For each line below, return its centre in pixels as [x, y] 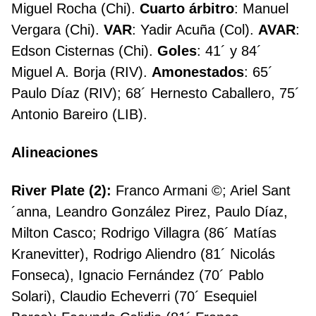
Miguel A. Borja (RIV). [81, 72]
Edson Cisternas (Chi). [84, 51]
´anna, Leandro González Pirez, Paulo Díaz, [150, 212]
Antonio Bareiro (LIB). [79, 115]
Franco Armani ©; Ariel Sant [203, 191]
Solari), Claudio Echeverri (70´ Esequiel [134, 297]
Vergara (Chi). [57, 30]
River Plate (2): [63, 191]
